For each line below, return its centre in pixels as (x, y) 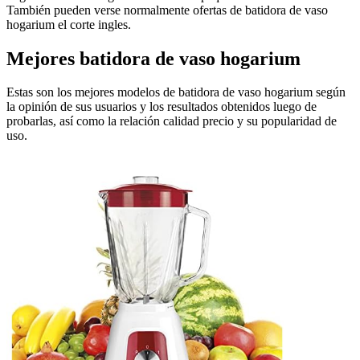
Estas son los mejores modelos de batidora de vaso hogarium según (176, 92)
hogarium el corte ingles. (69, 24)
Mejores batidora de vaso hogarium (153, 58)
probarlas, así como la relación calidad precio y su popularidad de (172, 121)
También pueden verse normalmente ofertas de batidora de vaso (167, 10)
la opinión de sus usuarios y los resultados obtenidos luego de (162, 107)
